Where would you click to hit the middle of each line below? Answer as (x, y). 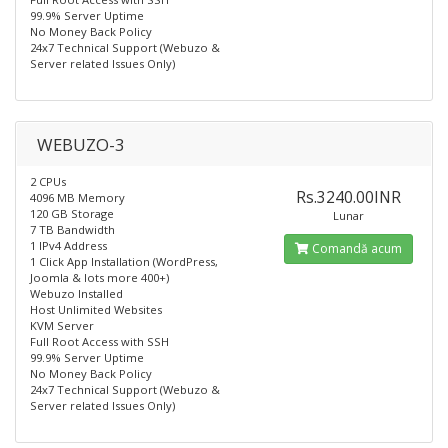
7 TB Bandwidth (72, 229)
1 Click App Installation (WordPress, (124, 261)
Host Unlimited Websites (96, 309)
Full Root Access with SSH (99, 341)
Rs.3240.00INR (349, 197)
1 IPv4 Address (68, 245)
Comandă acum (356, 248)
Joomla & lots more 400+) (99, 277)
